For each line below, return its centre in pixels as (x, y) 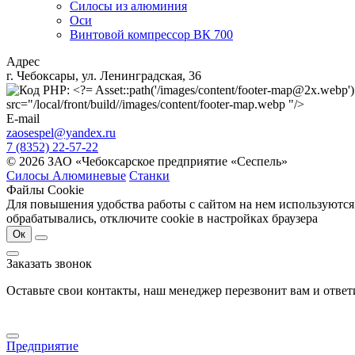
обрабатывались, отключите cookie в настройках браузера (162, 218)
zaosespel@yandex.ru (61, 132)
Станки (149, 175)
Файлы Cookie (45, 189)
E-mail (23, 118)
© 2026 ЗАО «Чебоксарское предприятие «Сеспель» (147, 161)
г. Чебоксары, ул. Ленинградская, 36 (104, 75)
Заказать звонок (49, 263)
